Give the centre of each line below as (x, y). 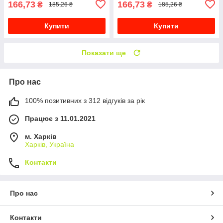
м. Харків (41, 136)
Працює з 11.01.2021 (60, 118)
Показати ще (104, 53)
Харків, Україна (50, 144)
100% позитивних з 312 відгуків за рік (85, 100)
